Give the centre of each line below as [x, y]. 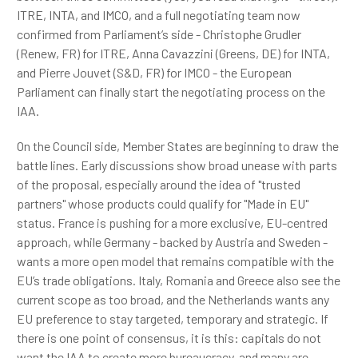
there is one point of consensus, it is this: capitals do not [169, 338]
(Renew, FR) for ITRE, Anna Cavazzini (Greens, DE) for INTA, [173, 53]
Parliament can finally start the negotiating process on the [171, 91]
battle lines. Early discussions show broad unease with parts [177, 165]
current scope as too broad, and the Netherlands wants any [173, 299]
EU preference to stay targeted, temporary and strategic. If [173, 318]
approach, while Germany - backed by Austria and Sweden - [172, 242]
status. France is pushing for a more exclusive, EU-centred [172, 223]
